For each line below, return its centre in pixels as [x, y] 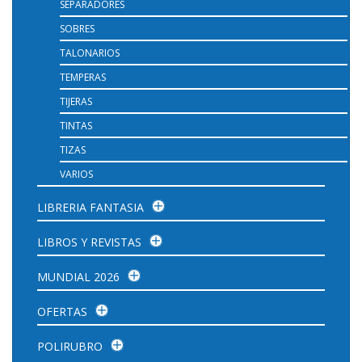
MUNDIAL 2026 [78, 276]
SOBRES [77, 28]
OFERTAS [62, 311]
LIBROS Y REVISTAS [89, 242]
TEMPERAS [83, 77]
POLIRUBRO [70, 346]
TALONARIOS [90, 53]
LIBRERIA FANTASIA [90, 207]
